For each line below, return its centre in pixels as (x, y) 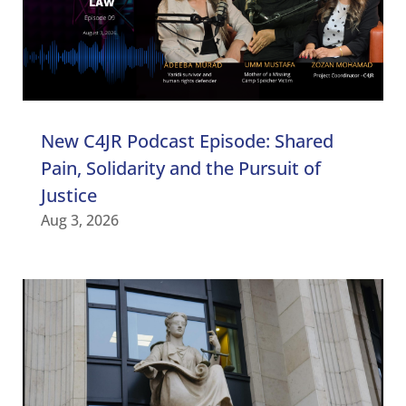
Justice (68, 196)
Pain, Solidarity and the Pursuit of (180, 169)
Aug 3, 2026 (79, 221)
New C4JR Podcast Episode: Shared (187, 141)
